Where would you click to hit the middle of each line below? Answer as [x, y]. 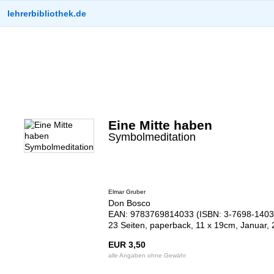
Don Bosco [129, 203]
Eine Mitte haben [160, 125]
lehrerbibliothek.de [47, 13]
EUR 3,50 [127, 245]
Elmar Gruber [127, 192]
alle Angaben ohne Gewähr [147, 255]
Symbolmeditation [152, 137]
